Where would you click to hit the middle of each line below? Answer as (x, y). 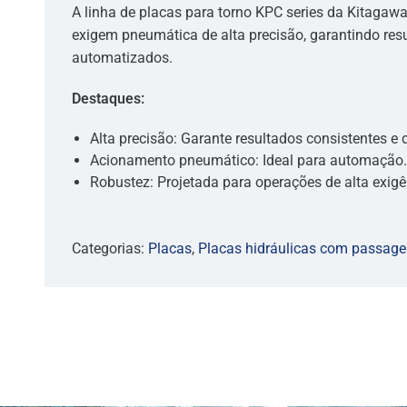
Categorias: (110, 248)
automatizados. (122, 58)
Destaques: (108, 99)
